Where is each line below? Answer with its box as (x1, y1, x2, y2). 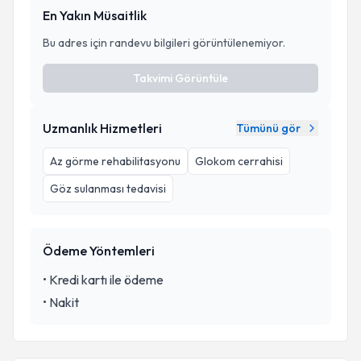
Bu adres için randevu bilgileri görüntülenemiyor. (43, 35, 285, 50)
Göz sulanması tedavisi (50, 181, 166, 196)
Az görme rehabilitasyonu (50, 154, 180, 168)
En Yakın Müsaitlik (43, 7, 147, 23)
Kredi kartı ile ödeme (49, 272, 164, 288)
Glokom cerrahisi (195, 154, 283, 168)
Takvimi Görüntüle (133, 71, 228, 85)
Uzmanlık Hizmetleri (43, 120, 162, 136)
